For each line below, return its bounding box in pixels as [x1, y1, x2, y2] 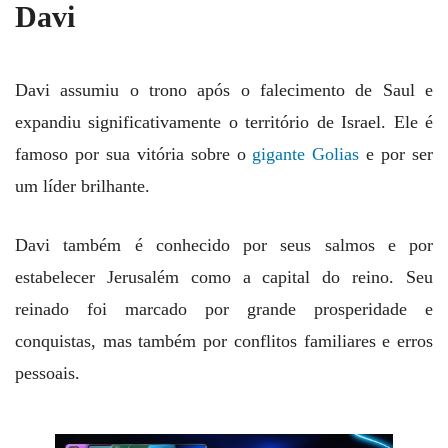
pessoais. [15, 363, 80, 384]
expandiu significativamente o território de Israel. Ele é [15, 112, 433, 133]
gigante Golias [252, 144, 360, 165]
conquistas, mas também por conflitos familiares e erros [15, 331, 433, 352]
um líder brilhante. [15, 176, 150, 197]
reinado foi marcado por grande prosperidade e [15, 299, 433, 320]
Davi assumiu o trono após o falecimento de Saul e [15, 80, 433, 101]
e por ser [359, 144, 434, 165]
